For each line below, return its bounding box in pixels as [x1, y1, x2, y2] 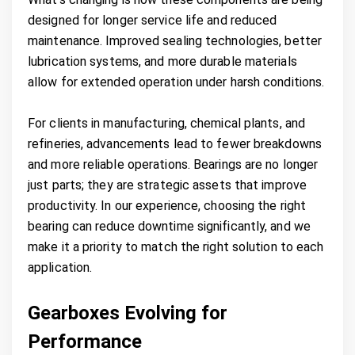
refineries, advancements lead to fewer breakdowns [28, 136, 322, 151]
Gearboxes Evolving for [28, 301, 227, 324]
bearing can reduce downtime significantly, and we [28, 218, 311, 234]
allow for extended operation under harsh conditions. [28, 74, 325, 90]
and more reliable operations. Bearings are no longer [28, 156, 319, 172]
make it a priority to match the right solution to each [28, 239, 324, 254]
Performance [28, 330, 142, 353]
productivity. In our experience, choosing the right [28, 197, 307, 213]
